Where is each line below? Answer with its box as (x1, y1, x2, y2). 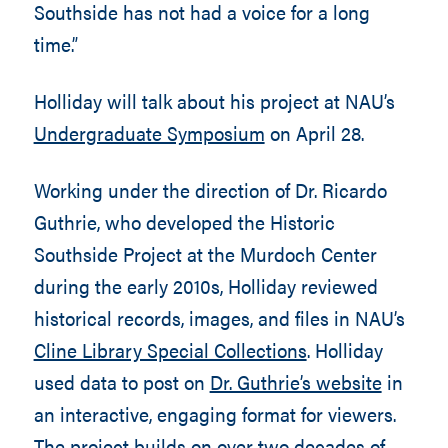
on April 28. (264, 118, 364, 147)
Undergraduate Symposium (33, 118, 265, 147)
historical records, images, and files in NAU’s (33, 303, 405, 332)
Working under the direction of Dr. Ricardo (33, 175, 387, 204)
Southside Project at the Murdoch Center (33, 239, 377, 268)
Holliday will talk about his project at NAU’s (33, 86, 395, 115)
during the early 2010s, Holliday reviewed (33, 271, 378, 300)
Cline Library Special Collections (33, 335, 307, 364)
